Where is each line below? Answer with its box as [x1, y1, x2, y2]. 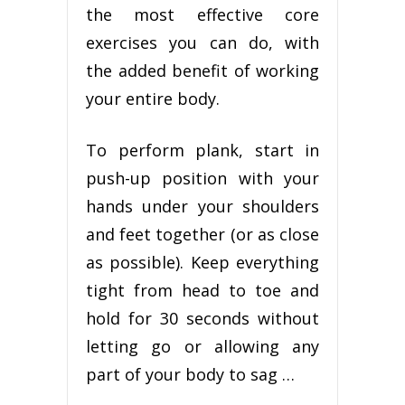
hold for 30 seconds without [86, 307, 319, 330]
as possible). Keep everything [86, 251, 319, 274]
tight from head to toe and [86, 279, 319, 302]
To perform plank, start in [86, 139, 319, 162]
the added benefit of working [86, 60, 319, 82]
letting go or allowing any [86, 335, 319, 358]
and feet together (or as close [86, 223, 319, 246]
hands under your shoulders [86, 195, 319, 218]
